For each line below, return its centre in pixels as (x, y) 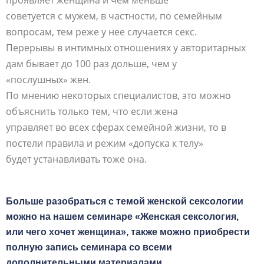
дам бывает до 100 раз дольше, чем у (91, 63)
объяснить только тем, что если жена (92, 111)
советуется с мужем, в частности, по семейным (114, 16)
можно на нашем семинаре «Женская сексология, (122, 216)
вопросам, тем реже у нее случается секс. (101, 32)
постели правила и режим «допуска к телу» (105, 143)
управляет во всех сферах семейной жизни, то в (116, 127)
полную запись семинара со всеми (89, 247)
